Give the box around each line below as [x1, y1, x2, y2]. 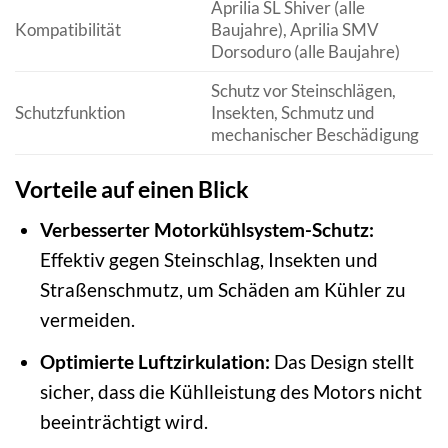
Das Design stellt [269, 349, 414, 373]
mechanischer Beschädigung [210, 124, 419, 146]
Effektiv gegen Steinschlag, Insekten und [39, 248, 378, 272]
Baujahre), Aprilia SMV [210, 19, 379, 41]
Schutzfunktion [15, 102, 125, 124]
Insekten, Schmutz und [210, 102, 375, 124]
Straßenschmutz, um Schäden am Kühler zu [39, 278, 406, 302]
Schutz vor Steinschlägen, [210, 80, 396, 102]
